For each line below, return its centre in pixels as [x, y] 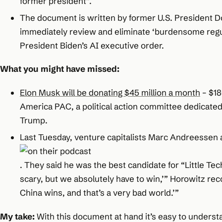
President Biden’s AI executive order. [92, 45]
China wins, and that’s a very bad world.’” [99, 192]
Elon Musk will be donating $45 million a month [110, 93]
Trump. [34, 120]
